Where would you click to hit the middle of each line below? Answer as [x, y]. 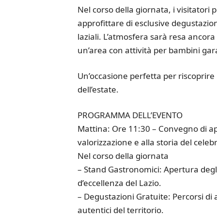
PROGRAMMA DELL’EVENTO [130, 115]
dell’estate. [98, 89]
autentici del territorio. [120, 210]
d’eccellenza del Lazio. [119, 183]
